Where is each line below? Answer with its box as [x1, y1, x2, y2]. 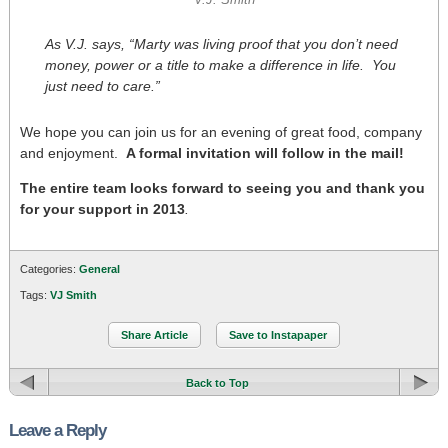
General [79, 263, 120, 275]
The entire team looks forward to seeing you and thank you [20, 180, 425, 196]
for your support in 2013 [20, 201, 185, 217]
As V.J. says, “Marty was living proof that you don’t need [45, 36, 398, 52]
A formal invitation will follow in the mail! [126, 145, 404, 161]
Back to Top [185, 377, 249, 389]
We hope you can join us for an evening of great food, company [20, 124, 422, 140]
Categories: [20, 263, 79, 275]
